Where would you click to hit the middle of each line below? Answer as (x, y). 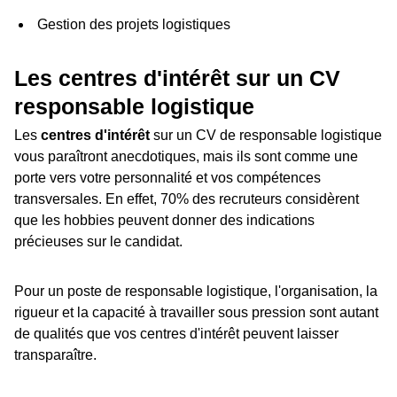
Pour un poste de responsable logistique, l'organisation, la (196, 292)
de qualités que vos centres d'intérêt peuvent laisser (176, 334)
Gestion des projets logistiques (133, 25)
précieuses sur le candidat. (98, 242)
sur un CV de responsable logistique (266, 136)
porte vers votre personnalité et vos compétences (167, 178)
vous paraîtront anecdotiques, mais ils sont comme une (186, 157)
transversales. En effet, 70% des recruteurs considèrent (187, 199)
